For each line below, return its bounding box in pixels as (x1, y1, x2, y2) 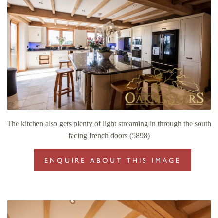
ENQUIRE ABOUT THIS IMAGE (44, 156, 181, 165)
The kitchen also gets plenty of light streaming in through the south (7, 119, 211, 128)
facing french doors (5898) (68, 131, 150, 140)
